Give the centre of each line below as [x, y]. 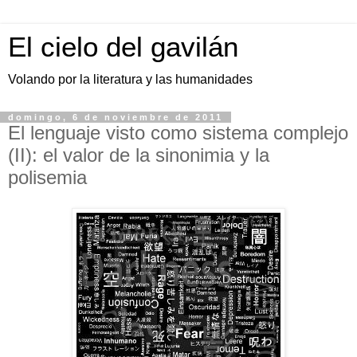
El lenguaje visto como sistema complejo [178, 133]
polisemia [47, 177]
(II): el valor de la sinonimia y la [139, 155]
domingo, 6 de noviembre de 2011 [116, 117]
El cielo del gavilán [123, 47]
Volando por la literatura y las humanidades [130, 79]
